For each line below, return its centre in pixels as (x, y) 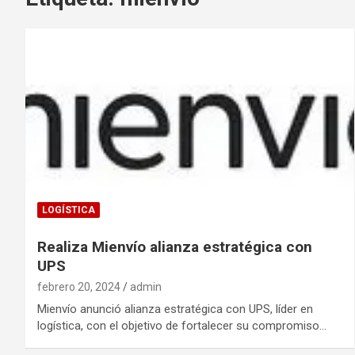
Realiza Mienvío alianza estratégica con (175, 246)
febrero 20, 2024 (79, 286)
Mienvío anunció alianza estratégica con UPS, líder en (175, 309)
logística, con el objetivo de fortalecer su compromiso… (182, 325)
